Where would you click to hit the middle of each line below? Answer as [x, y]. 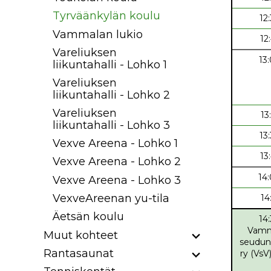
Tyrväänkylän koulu [106, 16]
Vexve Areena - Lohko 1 [115, 143]
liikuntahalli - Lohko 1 [110, 64]
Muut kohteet [81, 235]
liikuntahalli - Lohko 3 [111, 125]
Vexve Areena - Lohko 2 [117, 162]
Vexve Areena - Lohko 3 [117, 180]
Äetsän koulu [88, 217]
